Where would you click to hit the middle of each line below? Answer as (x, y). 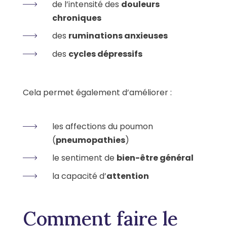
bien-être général (155, 158)
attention (128, 176)
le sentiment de (84, 158)
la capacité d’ (79, 176)
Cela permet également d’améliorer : (97, 92)
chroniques (77, 18)
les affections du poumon (103, 126)
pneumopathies (90, 140)
